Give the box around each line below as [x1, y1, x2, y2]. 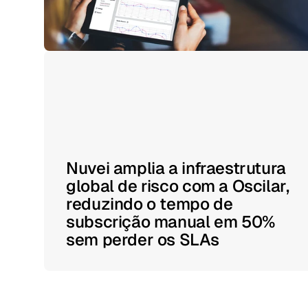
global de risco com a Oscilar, [66, 175, 289, 197]
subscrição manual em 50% [66, 211, 275, 232]
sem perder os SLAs [66, 229, 219, 250]
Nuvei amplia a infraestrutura [66, 157, 286, 179]
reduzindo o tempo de [66, 193, 233, 214]
